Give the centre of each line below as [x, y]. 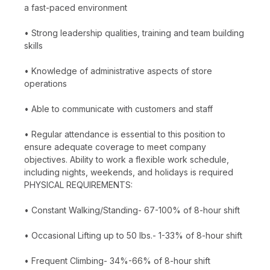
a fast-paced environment [76, 7]
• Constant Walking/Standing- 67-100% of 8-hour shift [132, 210]
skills [33, 45]
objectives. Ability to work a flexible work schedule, [127, 159]
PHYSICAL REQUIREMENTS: [78, 184]
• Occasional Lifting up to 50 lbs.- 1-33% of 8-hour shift [133, 235]
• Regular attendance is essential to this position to [125, 134]
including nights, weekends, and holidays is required [129, 172]
